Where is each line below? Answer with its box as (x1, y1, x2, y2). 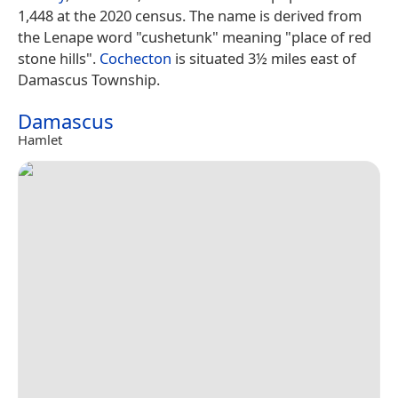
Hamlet (18, 131, 62, 149)
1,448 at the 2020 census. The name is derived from (18, 5, 362, 27)
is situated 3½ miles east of (171, 48, 356, 69)
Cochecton (99, 48, 171, 69)
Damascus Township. (18, 69, 160, 91)
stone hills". (18, 48, 99, 69)
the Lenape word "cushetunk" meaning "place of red (18, 27, 371, 48)
